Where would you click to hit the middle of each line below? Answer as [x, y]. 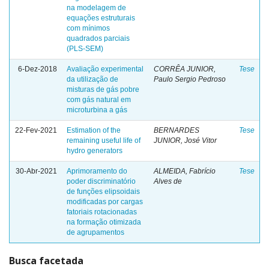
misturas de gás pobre [103, 89]
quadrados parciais [98, 38]
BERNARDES [177, 130]
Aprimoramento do [97, 171]
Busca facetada [46, 261]
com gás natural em [99, 100]
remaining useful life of [104, 141]
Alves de [168, 181]
